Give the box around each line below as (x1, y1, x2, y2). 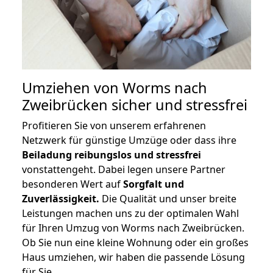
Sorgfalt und (123, 177, 184, 191)
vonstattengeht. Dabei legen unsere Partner (22, 163, 225, 177)
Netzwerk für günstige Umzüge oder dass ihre (22, 133, 236, 147)
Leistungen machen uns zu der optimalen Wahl (22, 207, 239, 221)
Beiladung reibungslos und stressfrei (22, 148, 201, 162)
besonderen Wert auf (22, 177, 123, 191)
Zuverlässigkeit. (22, 192, 99, 206)
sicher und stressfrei (108, 95, 247, 115)
